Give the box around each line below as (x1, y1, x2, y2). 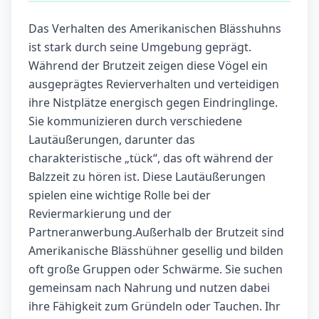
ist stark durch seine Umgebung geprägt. (28, 39, 251, 56)
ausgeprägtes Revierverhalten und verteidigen (28, 76, 279, 93)
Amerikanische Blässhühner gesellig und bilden (28, 243, 283, 259)
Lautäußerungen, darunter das (28, 132, 195, 148)
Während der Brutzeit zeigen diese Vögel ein (28, 58, 268, 74)
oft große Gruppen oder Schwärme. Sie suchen (28, 261, 283, 278)
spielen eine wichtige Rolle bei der (28, 187, 211, 204)
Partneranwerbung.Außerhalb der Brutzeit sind (28, 224, 284, 241)
